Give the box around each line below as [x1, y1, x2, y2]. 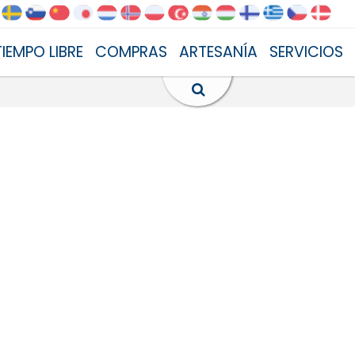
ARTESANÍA [179, 40, 258, 63]
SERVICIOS [269, 40, 343, 63]
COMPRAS [95, 40, 167, 63]
